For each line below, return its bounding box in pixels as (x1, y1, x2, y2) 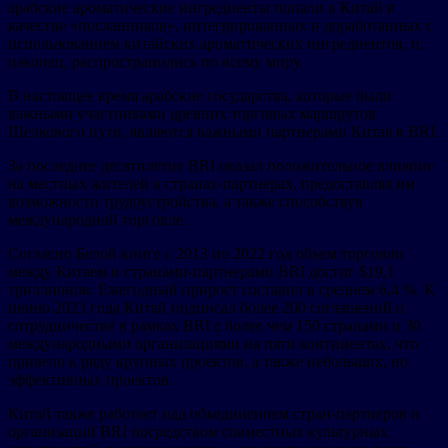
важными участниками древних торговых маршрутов (8, 104, 376, 122)
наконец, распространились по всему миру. (8, 52, 303, 70)
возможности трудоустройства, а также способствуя (8, 192, 362, 210)
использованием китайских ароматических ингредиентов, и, (8, 34, 424, 52)
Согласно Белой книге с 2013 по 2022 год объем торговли (8, 244, 404, 262)
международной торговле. (8, 210, 187, 228)
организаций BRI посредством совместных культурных (8, 422, 388, 440)
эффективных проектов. (8, 370, 173, 388)
